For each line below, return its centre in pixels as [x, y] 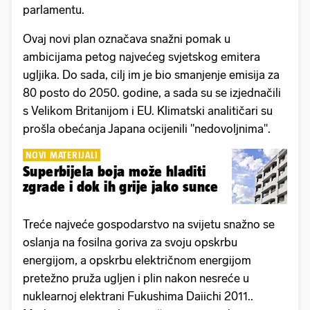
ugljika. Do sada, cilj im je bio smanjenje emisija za [151, 74]
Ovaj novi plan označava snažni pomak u [127, 38]
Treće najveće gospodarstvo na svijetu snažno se [149, 224]
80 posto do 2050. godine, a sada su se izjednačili [152, 92]
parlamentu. [54, 9]
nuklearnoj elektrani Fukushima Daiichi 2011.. [138, 296]
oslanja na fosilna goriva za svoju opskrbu [130, 242]
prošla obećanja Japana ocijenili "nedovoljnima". [147, 128]
